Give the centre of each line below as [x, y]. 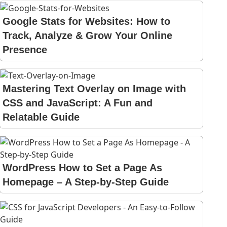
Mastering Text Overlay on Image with [94, 89]
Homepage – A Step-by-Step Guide [86, 182]
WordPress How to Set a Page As [82, 168]
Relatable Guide [41, 117]
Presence [25, 49]
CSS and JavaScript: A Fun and [78, 103]
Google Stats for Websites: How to [86, 21]
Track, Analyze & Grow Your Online [87, 35]
